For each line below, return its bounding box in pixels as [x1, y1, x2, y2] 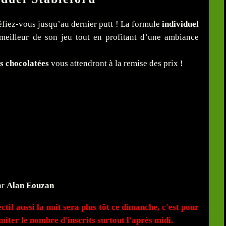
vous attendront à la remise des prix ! [49, 59, 183, 69]
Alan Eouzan [7, 181, 54, 191]
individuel [162, 19, 199, 29]
